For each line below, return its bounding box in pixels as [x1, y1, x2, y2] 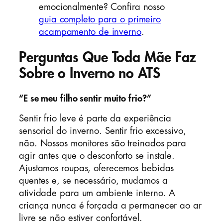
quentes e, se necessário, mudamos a [19, 176, 168, 186]
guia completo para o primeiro [39, 14, 161, 24]
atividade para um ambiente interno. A [19, 189, 176, 198]
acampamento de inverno [39, 27, 141, 36]
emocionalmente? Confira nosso [39, 2, 165, 11]
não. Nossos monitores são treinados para [19, 139, 186, 148]
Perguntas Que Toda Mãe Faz [19, 50, 197, 65]
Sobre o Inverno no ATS [19, 66, 160, 81]
